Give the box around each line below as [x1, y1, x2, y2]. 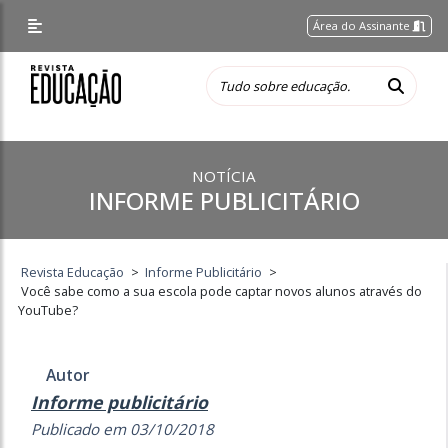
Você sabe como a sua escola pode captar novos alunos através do [21, 282, 423, 300]
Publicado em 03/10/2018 [31, 419, 214, 439]
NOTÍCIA [192, 166, 256, 186]
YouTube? [18, 301, 79, 319]
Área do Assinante [313, 18, 414, 33]
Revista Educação [21, 263, 125, 281]
